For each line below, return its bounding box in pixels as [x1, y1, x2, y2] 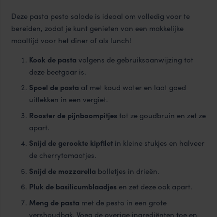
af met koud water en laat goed [79, 82, 186, 93]
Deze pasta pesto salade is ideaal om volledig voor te [11, 10, 190, 21]
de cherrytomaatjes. [29, 150, 96, 161]
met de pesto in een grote [79, 197, 167, 208]
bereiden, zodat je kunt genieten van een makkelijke [11, 22, 184, 33]
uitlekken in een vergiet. [29, 94, 108, 105]
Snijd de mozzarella [29, 165, 96, 176]
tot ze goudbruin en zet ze [117, 109, 206, 121]
